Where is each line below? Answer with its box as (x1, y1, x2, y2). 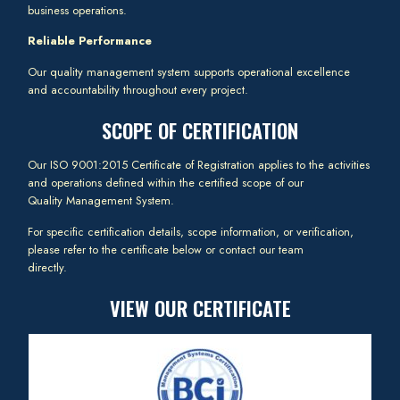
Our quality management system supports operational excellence (28, 62, 351, 80)
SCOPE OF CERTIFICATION (102, 115, 298, 146)
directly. (28, 258, 68, 276)
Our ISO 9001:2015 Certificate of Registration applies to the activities (28, 156, 371, 174)
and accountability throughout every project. (28, 80, 249, 98)
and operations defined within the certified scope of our (28, 174, 304, 192)
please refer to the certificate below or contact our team (28, 240, 304, 258)
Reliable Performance (28, 32, 153, 50)
